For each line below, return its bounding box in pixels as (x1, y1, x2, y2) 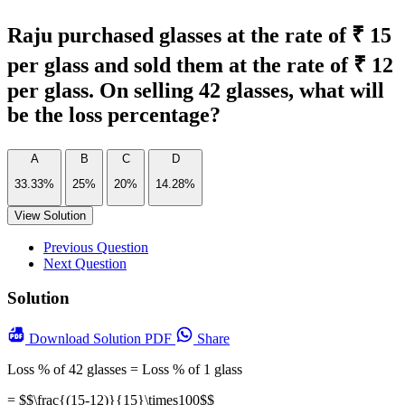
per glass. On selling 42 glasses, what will (7, 79, 384, 102)
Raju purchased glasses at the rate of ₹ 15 (7, 24, 391, 47)
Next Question (43, 255, 127, 271)
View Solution (14, 208, 86, 222)
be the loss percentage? (7, 103, 221, 127)
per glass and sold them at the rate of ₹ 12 (7, 53, 393, 77)
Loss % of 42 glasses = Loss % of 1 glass (7, 362, 242, 378)
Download (29, 331, 93, 347)
